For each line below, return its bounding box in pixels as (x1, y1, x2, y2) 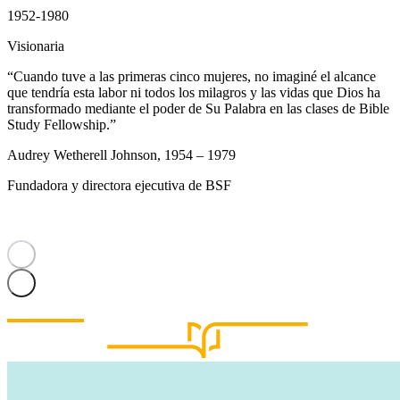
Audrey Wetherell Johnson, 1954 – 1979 (7, 146, 236, 162)
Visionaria (7, 37, 64, 54)
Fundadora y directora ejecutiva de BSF (7, 177, 231, 193)
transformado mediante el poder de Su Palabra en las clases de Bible (7, 100, 389, 116)
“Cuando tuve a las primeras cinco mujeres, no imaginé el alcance (7, 68, 376, 84)
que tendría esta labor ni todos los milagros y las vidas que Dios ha (7, 84, 380, 100)
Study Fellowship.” (7, 116, 116, 132)
